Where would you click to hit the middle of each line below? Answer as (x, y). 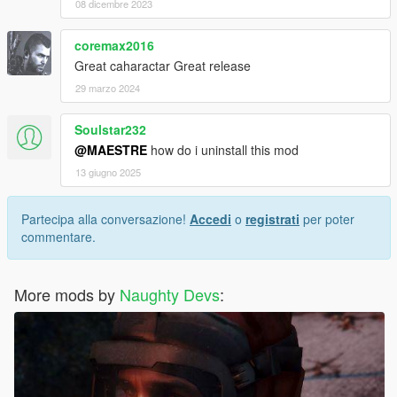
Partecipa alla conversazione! (105, 219)
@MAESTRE (111, 150)
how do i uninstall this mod (223, 150)
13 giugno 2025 (108, 172)
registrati (272, 219)
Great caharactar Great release (163, 66)
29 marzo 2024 (108, 88)
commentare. (58, 237)
